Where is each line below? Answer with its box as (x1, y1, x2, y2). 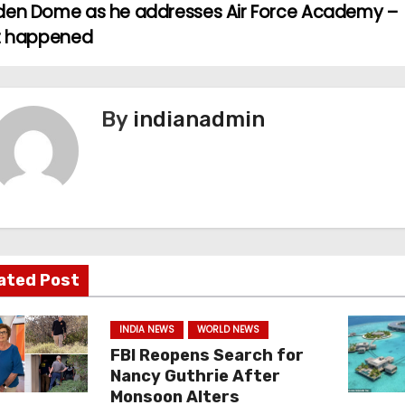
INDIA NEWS (118, 323, 174, 336)
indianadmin (132, 107, 265, 132)
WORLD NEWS (196, 323, 259, 336)
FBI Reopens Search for (109, 345, 304, 365)
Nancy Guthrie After (109, 366, 280, 386)
